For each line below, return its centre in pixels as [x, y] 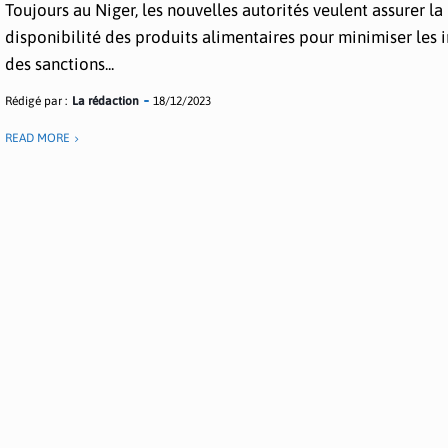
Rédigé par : [36, 101]
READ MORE [38, 138]
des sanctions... [60, 64]
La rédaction [106, 101]
